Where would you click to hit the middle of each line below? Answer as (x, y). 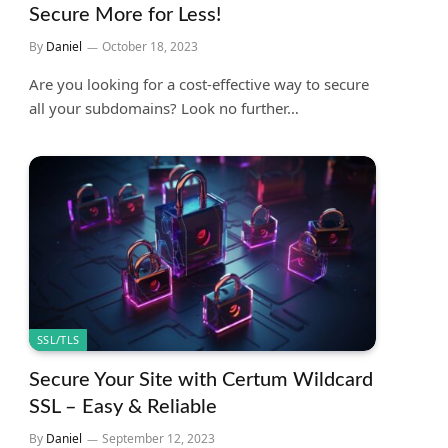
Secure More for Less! (125, 15)
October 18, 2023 (150, 47)
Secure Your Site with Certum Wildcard (201, 380)
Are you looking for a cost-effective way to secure (199, 84)
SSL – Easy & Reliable (123, 407)
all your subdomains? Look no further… (164, 108)
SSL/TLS (58, 340)
